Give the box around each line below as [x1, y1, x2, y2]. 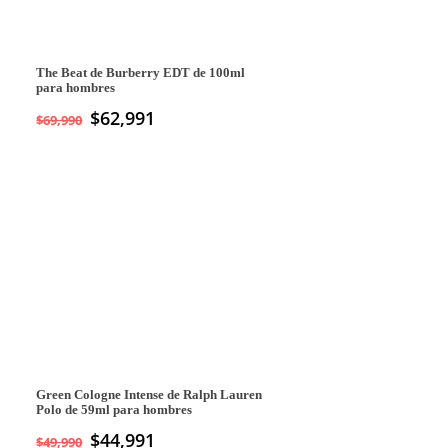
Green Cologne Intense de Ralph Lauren [36, 387, 263, 402]
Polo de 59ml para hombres [36, 402, 193, 417]
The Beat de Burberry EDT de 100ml [36, 66, 246, 81]
